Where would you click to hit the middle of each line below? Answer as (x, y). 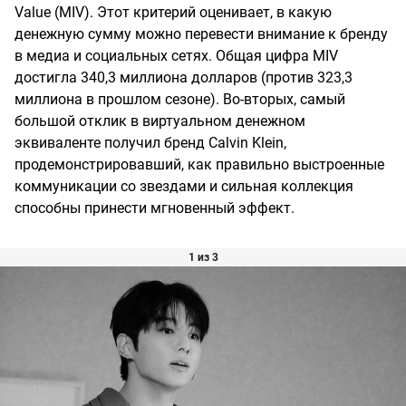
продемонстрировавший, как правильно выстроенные (199, 165)
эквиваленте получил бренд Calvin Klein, (150, 143)
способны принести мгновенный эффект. (155, 208)
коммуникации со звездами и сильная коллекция (184, 187)
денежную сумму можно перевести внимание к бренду (201, 34)
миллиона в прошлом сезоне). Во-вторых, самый (180, 100)
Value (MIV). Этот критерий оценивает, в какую (173, 13)
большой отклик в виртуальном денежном (160, 121)
